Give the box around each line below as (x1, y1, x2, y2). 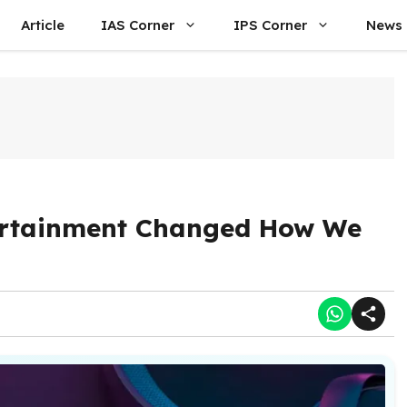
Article (21, 16, 65, 34)
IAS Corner (101, 16, 174, 34)
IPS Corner (233, 16, 307, 34)
